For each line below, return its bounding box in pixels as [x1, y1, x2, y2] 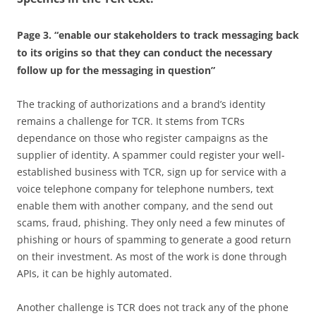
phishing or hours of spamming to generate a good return [17, 233, 291, 247]
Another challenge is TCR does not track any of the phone [17, 300, 288, 315]
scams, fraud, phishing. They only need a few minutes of [17, 216, 285, 230]
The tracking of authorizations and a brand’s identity [17, 97, 265, 111]
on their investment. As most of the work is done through [17, 250, 287, 264]
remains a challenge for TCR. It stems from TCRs [17, 114, 245, 128]
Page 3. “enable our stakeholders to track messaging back [17, 28, 299, 42]
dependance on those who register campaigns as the [17, 131, 268, 145]
